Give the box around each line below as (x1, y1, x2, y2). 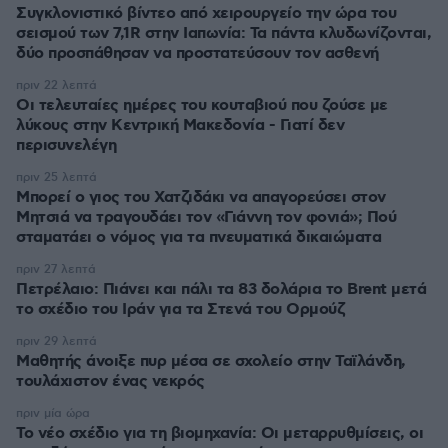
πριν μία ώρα (16, 406, 90, 421)
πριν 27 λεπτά (16, 262, 96, 277)
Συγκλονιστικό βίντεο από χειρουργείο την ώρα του (16, 3, 396, 24)
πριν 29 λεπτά (16, 334, 97, 349)
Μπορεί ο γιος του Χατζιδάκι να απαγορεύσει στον (16, 187, 386, 208)
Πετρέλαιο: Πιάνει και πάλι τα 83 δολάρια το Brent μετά (16, 279, 426, 300)
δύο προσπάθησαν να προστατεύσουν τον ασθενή (16, 43, 379, 64)
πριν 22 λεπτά (16, 78, 97, 93)
